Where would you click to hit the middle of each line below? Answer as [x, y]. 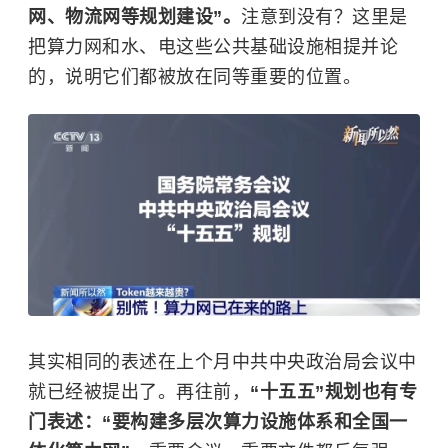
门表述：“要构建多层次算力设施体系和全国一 [218, 421]
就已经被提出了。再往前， [139, 391]
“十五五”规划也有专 [333, 391]
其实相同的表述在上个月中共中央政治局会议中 [222, 361]
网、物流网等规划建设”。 [134, 17]
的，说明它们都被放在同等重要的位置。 [194, 77]
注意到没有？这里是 [324, 17]
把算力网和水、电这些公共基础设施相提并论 [213, 47]
